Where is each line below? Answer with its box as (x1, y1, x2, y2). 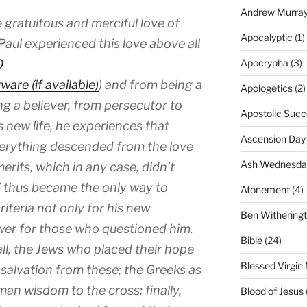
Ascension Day (240, 132, 306, 145)
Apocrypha (240, 56, 288, 69)
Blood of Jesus (240, 284, 304, 297)
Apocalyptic (240, 31, 293, 43)
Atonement (240, 183, 290, 195)
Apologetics (240, 82, 293, 94)
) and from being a (99, 77, 202, 92)
